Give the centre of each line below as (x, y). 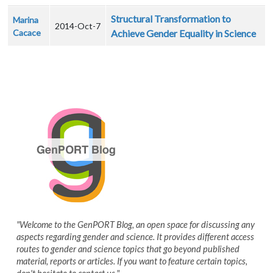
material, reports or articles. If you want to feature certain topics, (132, 261)
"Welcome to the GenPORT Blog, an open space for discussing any (136, 225)
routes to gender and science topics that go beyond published (128, 249)
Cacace (27, 33)
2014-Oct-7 (78, 26)
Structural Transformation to (171, 19)
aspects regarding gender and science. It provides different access (135, 237)
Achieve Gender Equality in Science (183, 34)
